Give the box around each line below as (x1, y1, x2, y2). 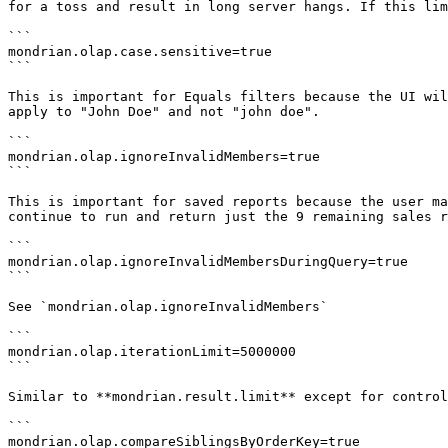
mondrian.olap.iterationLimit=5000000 (8, 344, 296, 359)
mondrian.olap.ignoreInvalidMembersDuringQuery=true (8, 254, 408, 269)
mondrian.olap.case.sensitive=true (8, 44, 272, 59)
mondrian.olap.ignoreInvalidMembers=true (8, 149, 320, 164)
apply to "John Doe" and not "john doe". (8, 104, 320, 119)
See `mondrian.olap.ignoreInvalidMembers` (8, 299, 328, 314)
